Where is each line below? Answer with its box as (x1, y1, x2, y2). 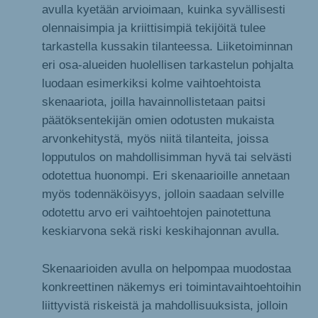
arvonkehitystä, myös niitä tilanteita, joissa (42, 132, 268, 146)
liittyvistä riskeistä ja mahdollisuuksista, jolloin (42, 298, 287, 312)
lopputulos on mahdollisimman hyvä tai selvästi (42, 150, 292, 164)
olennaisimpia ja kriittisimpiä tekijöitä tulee (42, 21, 265, 35)
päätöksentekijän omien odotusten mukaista (42, 114, 274, 127)
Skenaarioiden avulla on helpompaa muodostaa (42, 261, 291, 275)
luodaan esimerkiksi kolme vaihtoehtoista (42, 77, 261, 90)
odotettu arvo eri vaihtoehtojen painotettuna (42, 206, 270, 219)
